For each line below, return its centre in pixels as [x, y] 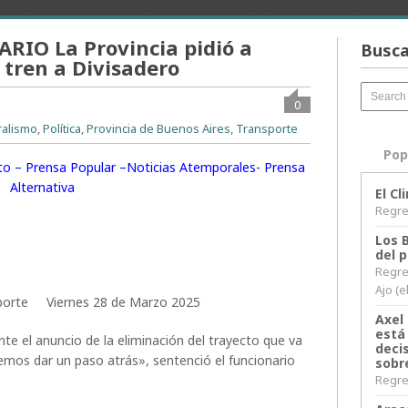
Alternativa [43, 187]
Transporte [267, 128]
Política [62, 128]
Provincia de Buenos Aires [159, 128]
